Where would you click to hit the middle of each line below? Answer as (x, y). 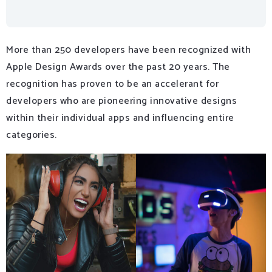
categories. (32, 135)
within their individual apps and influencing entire (120, 118)
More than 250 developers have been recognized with (128, 50)
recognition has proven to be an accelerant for (112, 84)
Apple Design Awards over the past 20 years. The (118, 67)
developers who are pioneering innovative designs (121, 101)
